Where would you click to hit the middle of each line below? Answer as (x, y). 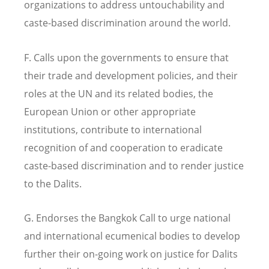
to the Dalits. (53, 183)
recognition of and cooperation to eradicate (123, 147)
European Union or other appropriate (110, 111)
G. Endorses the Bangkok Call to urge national (127, 218)
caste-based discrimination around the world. (127, 23)
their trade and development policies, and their (131, 75)
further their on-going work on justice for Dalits (131, 254)
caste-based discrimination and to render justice (134, 165)
